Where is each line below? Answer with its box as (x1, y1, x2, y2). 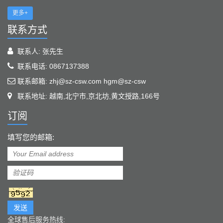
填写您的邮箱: (7, 133, 54, 141)
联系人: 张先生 (17, 47, 63, 55)
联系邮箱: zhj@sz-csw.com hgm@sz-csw (17, 77, 146, 85)
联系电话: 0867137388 (17, 62, 89, 70)
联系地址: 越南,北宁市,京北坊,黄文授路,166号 (17, 92, 160, 100)
